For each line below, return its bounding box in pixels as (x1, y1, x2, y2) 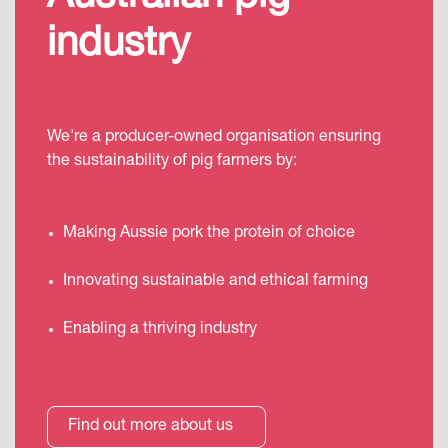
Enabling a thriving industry (63, 322, 257, 338)
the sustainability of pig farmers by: (47, 154, 297, 170)
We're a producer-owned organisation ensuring (47, 130, 381, 146)
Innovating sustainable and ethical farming (63, 274, 368, 290)
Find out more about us (68, 419, 237, 435)
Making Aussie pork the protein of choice (63, 226, 355, 242)
